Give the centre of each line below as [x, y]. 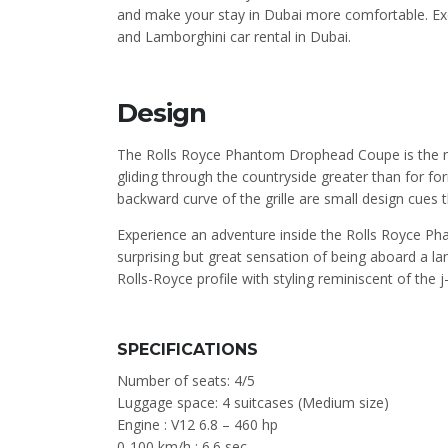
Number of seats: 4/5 [186, 381]
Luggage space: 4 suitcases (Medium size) [253, 403]
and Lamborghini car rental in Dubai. [234, 37]
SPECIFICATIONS [187, 350]
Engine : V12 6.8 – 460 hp [197, 425]
